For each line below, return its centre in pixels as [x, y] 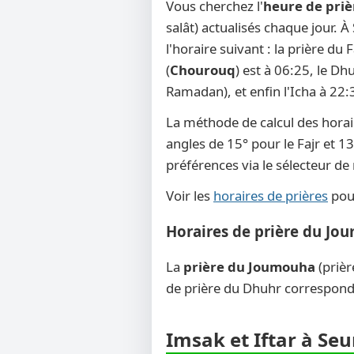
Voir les [190, 196]
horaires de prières [271, 196]
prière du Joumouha [249, 267]
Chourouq [203, 70]
